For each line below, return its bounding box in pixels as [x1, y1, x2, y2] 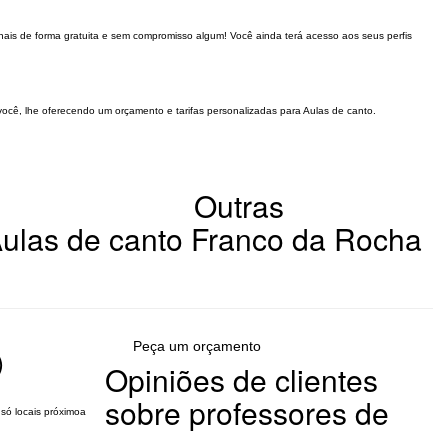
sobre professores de [104, 391, 389, 434]
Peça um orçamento [132, 338, 261, 354]
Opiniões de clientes [104, 358, 378, 401]
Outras [194, 184, 284, 227]
